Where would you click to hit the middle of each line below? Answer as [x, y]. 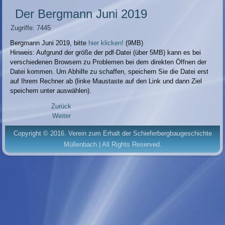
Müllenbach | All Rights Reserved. [113, 145]
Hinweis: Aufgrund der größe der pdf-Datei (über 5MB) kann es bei [106, 53]
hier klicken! [107, 43]
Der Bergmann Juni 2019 [81, 14]
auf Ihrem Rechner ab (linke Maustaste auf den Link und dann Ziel [106, 81]
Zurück [62, 106]
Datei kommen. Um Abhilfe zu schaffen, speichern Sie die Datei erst [109, 72]
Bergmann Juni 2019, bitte [49, 43]
